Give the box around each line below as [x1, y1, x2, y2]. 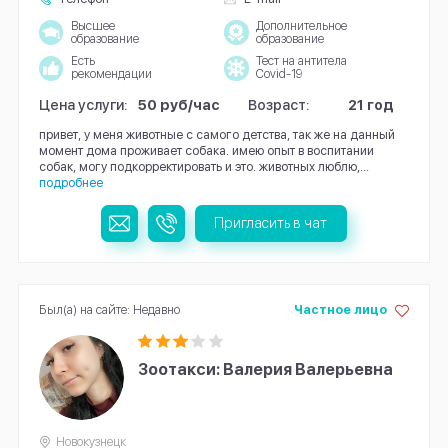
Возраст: [248, 95, 311, 113]
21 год [347, 95, 394, 113]
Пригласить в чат [214, 214, 328, 232]
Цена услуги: [38, 95, 128, 113]
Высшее [70, 18, 115, 33]
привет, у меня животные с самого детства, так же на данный [38, 126, 395, 142]
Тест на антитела [255, 54, 347, 69]
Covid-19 [255, 67, 302, 82]
